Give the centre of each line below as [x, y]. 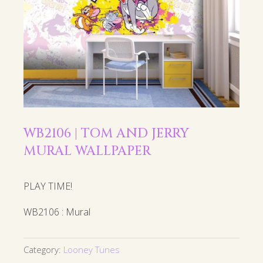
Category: [43, 250]
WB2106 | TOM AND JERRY [106, 134]
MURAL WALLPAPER [87, 151]
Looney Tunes [92, 250]
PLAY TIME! [48, 186]
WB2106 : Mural [57, 212]
